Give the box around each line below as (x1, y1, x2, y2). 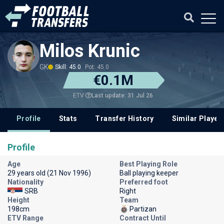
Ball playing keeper (119, 169, 178, 177)
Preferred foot (119, 178, 168, 186)
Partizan (129, 205, 156, 213)
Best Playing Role (119, 160, 177, 168)
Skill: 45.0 (55, 63, 81, 70)
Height (7, 196, 29, 204)
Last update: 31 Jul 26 (91, 91, 153, 99)
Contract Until (119, 214, 166, 222)
